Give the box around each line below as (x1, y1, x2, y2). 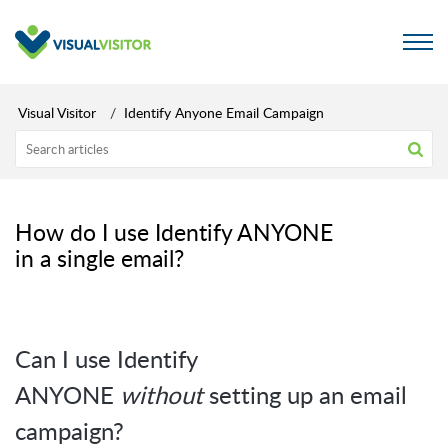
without (120, 378, 203, 411)
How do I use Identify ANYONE (15, 216, 333, 248)
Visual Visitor (18, 103, 96, 122)
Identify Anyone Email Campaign (124, 103, 324, 122)
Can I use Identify (15, 342, 197, 375)
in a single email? (15, 242, 184, 274)
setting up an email (203, 378, 407, 411)
